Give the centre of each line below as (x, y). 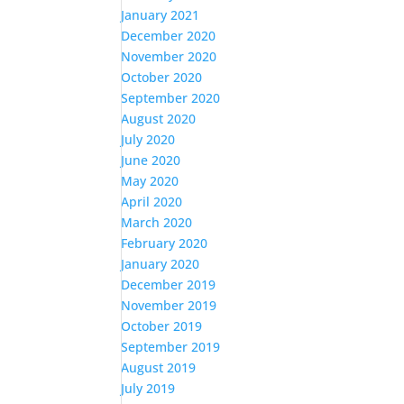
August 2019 (159, 367)
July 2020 (148, 139)
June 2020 (151, 160)
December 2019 (169, 285)
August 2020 (159, 119)
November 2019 (169, 305)
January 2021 (161, 15)
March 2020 (157, 222)
